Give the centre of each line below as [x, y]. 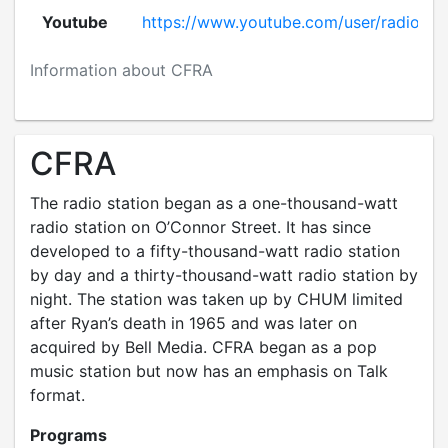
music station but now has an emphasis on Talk [209, 371]
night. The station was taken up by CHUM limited [216, 299]
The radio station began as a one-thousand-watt [214, 203]
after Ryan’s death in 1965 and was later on [193, 323]
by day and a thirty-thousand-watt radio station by [224, 275]
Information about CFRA [121, 70]
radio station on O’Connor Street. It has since [200, 227]
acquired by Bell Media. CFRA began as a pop [203, 347]
